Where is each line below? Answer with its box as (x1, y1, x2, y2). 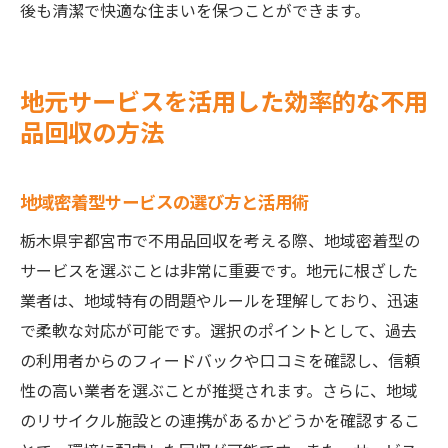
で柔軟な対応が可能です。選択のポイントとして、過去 (20, 318, 417, 342)
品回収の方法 (20, 114, 164, 149)
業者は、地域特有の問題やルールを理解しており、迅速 (20, 288, 419, 312)
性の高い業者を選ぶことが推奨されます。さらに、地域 (20, 378, 418, 402)
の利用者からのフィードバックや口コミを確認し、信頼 (20, 348, 420, 372)
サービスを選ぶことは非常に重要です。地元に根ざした (20, 258, 418, 282)
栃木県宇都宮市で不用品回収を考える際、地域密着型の (20, 228, 420, 252)
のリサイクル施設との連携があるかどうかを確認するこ (20, 408, 420, 432)
